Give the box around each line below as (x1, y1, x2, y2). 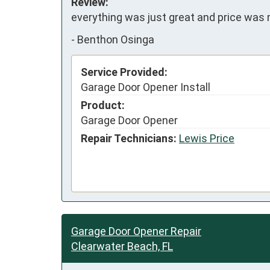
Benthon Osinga (77, 33, 154, 46)
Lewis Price (179, 131, 234, 145)
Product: (81, 98, 125, 111)
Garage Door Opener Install (81, 80, 210, 93)
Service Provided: (81, 65, 168, 78)
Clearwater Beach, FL (71, 240, 173, 253)
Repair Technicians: (81, 131, 177, 145)
